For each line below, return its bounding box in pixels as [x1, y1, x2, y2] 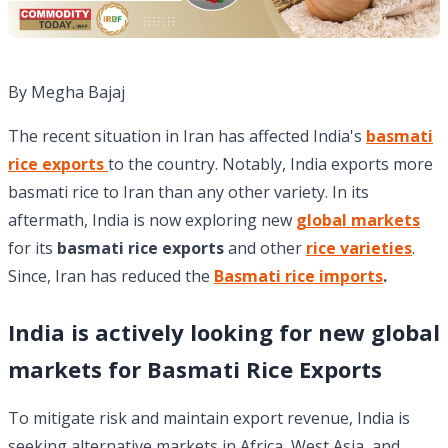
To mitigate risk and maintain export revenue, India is [8, 407, 410, 430]
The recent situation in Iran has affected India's [8, 125, 366, 148]
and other [224, 237, 306, 260]
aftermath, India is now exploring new [8, 209, 296, 232]
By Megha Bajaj [8, 81, 125, 104]
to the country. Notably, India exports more [108, 153, 433, 176]
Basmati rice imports [214, 265, 383, 288]
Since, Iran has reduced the [8, 265, 214, 288]
